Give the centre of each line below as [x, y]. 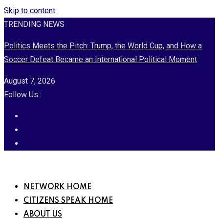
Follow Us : [23, 95]
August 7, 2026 [30, 81]
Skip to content [30, 11]
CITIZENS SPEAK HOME [68, 201]
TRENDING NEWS [34, 24]
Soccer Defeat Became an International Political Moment [100, 59]
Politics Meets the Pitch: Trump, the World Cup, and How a [103, 46]
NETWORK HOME [57, 187]
